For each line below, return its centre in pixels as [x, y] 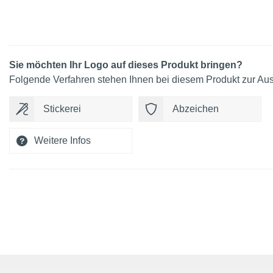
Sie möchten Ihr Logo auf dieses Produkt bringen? [126, 65]
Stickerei [62, 109]
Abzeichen [196, 109]
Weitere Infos [62, 141]
